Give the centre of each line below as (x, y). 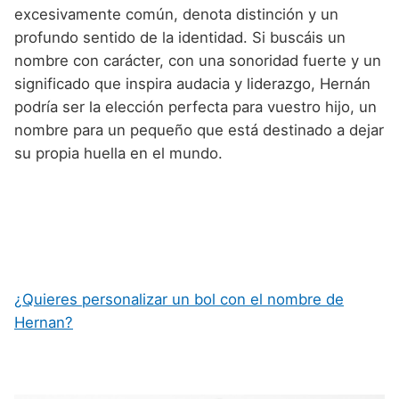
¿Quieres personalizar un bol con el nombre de (179, 299)
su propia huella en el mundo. (118, 153)
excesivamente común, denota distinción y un (176, 14)
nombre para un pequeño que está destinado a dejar (199, 130)
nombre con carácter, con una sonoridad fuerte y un (198, 60)
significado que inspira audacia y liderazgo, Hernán (192, 83)
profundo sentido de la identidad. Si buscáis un (180, 37)
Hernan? (44, 322)
